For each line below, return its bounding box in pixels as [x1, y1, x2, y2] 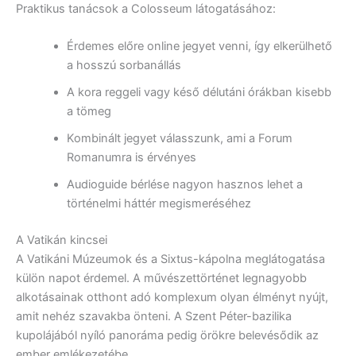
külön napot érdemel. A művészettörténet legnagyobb [16, 270, 307, 285]
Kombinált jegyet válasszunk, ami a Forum [66, 130, 292, 145]
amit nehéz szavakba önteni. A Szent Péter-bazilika [16, 308, 292, 323]
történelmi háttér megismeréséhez [66, 195, 251, 211]
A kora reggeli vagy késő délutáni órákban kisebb [66, 84, 331, 99]
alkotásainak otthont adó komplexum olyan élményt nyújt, [16, 289, 328, 304]
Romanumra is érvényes [66, 149, 196, 164]
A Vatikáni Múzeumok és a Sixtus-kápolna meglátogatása [16, 251, 325, 266]
